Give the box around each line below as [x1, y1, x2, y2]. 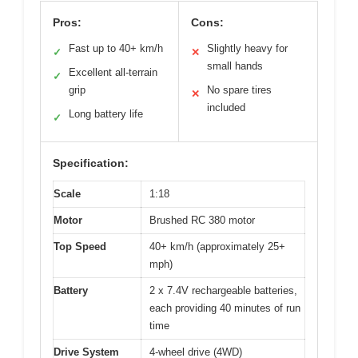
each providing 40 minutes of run [149, 301, 300, 314]
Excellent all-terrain [69, 66, 157, 78]
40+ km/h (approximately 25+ [149, 240, 285, 253]
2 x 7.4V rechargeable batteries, [149, 284, 297, 296]
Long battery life [69, 107, 143, 120]
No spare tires [207, 83, 272, 96]
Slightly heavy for [207, 42, 288, 54]
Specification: [53, 156, 129, 169]
